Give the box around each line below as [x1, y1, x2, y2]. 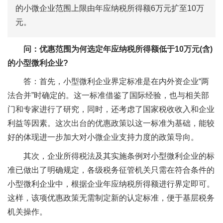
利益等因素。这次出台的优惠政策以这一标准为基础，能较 [7, 119, 215, 128]
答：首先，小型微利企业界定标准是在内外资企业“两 [23, 77, 209, 86]
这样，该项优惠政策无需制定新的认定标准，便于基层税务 [7, 193, 215, 202]
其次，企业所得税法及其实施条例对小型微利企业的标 [23, 151, 215, 160]
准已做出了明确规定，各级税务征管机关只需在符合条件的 [7, 165, 215, 174]
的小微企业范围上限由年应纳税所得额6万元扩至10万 [15, 4, 204, 12]
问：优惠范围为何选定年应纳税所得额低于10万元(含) [23, 44, 213, 53]
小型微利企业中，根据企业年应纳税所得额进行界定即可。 [7, 179, 215, 188]
